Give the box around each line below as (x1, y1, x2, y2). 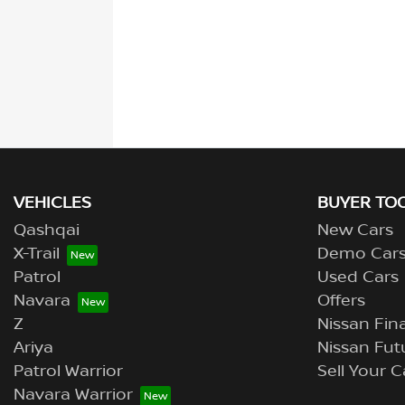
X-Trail (14, 243, 60, 264)
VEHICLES (14, 193, 91, 213)
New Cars (317, 220, 393, 240)
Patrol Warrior (14, 361, 123, 381)
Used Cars (317, 267, 399, 287)
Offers (317, 290, 365, 311)
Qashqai (14, 220, 80, 240)
